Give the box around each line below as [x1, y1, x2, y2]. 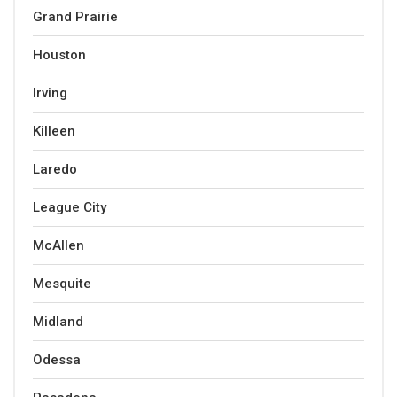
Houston [33, 47, 86, 63]
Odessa [33, 352, 81, 368]
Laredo [33, 161, 77, 177]
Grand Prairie [33, 9, 118, 25]
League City [33, 199, 106, 215]
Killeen [33, 123, 75, 139]
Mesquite [33, 276, 91, 292]
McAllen [33, 237, 84, 253]
